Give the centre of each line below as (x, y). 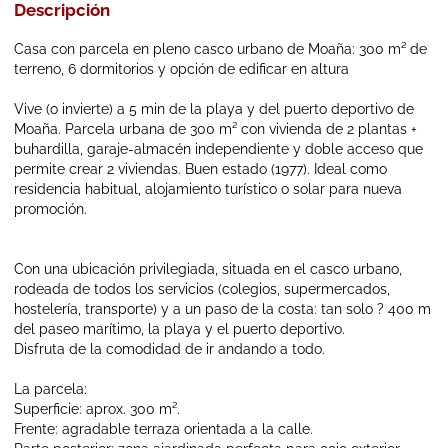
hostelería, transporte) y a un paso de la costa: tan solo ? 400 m (223, 309)
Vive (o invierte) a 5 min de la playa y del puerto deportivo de (214, 109)
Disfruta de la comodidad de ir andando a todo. (170, 349)
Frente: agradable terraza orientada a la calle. (164, 429)
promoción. (51, 209)
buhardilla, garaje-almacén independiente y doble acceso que (219, 149)
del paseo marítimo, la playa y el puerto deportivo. (180, 329)
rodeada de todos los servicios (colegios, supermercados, (202, 289)
